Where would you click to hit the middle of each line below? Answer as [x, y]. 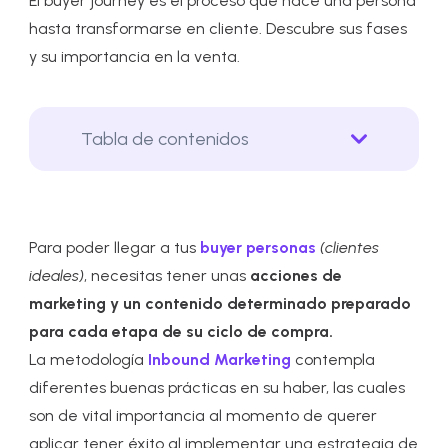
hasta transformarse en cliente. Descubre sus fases [218, 28]
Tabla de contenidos [164, 139]
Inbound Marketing [220, 359]
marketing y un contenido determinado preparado [220, 303]
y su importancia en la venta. [135, 56]
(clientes [350, 247]
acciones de [296, 275]
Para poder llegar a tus [115, 247]
